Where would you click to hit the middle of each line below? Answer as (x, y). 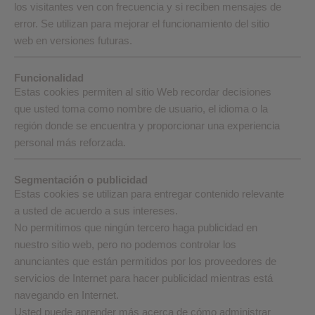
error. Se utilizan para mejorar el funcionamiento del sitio (142, 24)
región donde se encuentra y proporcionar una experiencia (147, 126)
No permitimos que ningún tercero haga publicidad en (136, 227)
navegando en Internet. (66, 295)
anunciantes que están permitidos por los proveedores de (145, 261)
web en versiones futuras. (73, 40)
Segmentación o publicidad (81, 180)
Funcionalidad (49, 78)
